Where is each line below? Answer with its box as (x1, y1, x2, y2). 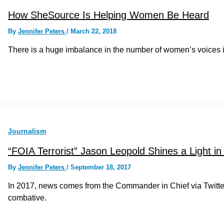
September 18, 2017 (70, 163, 131, 171)
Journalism (8, 126, 46, 135)
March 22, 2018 (70, 27, 116, 35)
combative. (8, 193, 46, 202)
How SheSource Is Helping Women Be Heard (8, 9, 209, 20)
